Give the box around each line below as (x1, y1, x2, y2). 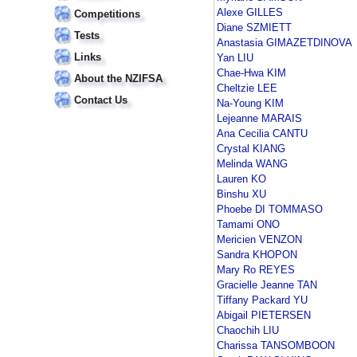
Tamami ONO (217, 218, 280, 231)
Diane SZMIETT (217, 22, 292, 34)
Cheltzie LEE (217, 82, 277, 95)
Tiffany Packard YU (217, 294, 308, 307)
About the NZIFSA (74, 73, 163, 84)
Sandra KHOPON (217, 249, 297, 261)
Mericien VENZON (217, 233, 302, 246)
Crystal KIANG (217, 143, 285, 155)
